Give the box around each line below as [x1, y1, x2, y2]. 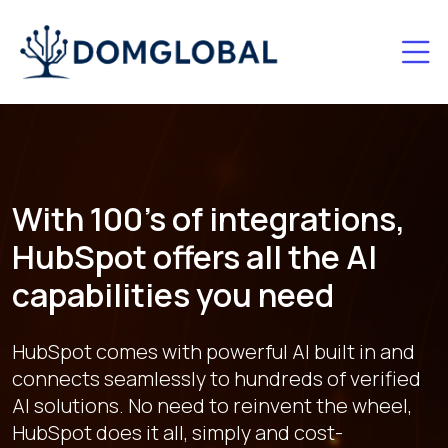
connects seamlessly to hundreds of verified [12, 365, 421, 392]
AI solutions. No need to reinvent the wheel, [12, 392, 412, 419]
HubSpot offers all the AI [12, 235, 377, 279]
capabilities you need [12, 273, 334, 317]
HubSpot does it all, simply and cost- [12, 419, 343, 446]
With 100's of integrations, [12, 197, 405, 241]
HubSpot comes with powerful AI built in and [12, 338, 415, 365]
